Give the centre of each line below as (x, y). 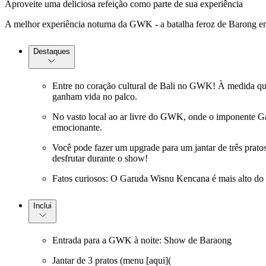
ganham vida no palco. (95, 97)
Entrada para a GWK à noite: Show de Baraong (142, 240)
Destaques (52, 52)
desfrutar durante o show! (100, 159)
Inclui (42, 206)
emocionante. (77, 128)
